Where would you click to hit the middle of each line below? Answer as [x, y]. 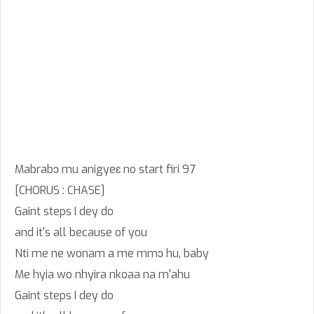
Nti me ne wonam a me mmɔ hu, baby [112, 253]
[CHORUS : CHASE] [60, 190]
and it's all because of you [81, 232]
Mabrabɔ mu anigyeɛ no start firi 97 [105, 169]
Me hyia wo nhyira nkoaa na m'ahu [102, 274]
